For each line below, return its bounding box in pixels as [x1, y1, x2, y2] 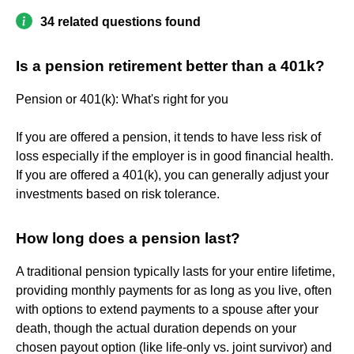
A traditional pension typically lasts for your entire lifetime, [16, 264, 335, 278]
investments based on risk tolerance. [16, 186, 220, 201]
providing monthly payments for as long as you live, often [16, 283, 332, 297]
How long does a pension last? [16, 229, 240, 247]
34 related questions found [40, 14, 201, 28]
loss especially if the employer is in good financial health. [16, 149, 333, 163]
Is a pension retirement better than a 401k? [16, 57, 325, 74]
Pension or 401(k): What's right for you [16, 92, 228, 106]
